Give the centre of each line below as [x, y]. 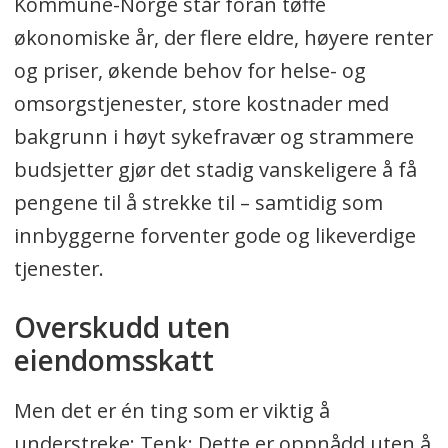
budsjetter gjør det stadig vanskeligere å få [215, 170]
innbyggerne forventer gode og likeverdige [214, 236]
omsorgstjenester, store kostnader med [201, 104]
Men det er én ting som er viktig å [171, 411]
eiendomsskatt [117, 360]
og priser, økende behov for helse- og [189, 71]
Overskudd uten [121, 327]
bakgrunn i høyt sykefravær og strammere [213, 137]
